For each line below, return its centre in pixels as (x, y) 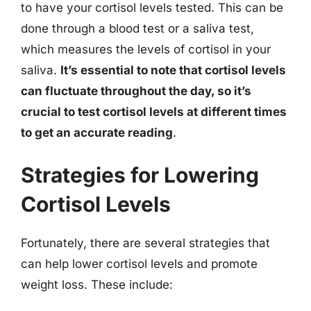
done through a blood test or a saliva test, (137, 28)
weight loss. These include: (97, 285)
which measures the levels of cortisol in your (146, 49)
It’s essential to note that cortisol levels (173, 70)
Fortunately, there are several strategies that (145, 243)
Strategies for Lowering (140, 175)
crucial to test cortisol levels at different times (154, 111)
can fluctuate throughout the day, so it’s (136, 91)
